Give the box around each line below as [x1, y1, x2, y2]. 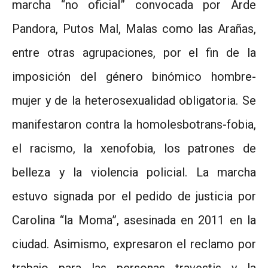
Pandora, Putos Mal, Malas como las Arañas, [12, 21, 256, 36]
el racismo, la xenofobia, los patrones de [12, 141, 256, 156]
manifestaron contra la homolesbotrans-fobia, [12, 117, 256, 132]
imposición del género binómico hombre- [12, 69, 256, 84]
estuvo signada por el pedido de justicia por [12, 188, 256, 203]
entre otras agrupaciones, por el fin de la [12, 45, 256, 60]
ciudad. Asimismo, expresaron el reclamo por [12, 236, 256, 251]
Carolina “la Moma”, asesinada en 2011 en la [12, 212, 256, 227]
